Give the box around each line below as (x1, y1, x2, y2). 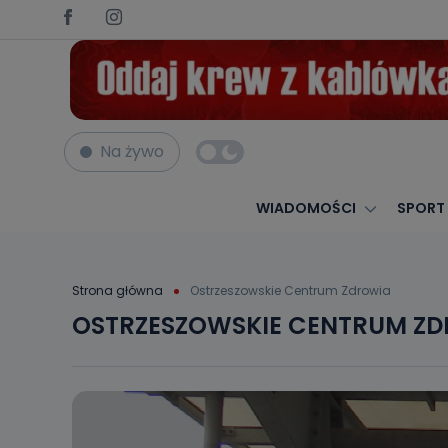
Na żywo (100, 140, 164, 163)
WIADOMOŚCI (255, 198, 356, 218)
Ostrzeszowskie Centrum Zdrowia (190, 281, 391, 299)
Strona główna (72, 281, 163, 299)
